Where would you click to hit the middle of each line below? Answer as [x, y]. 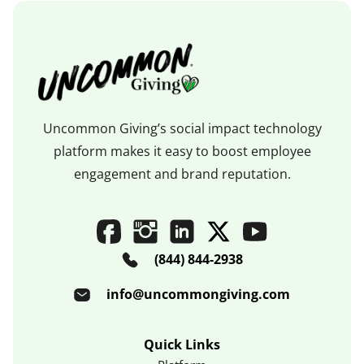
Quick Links [182, 345]
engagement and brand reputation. [182, 173]
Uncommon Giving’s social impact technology [182, 128]
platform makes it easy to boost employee [182, 151]
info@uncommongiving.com [198, 295]
